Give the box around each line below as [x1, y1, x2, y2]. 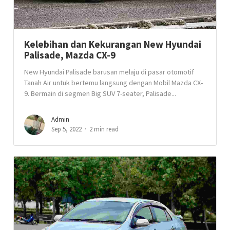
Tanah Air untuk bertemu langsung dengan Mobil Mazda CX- [24, 78, 203, 87]
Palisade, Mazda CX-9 [24, 49, 116, 61]
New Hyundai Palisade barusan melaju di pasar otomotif [24, 67, 195, 76]
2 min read [89, 125, 119, 133]
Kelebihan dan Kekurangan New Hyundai [24, 38, 202, 50]
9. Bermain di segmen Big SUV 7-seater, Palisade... [24, 89, 177, 98]
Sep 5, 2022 [51, 125, 82, 133]
